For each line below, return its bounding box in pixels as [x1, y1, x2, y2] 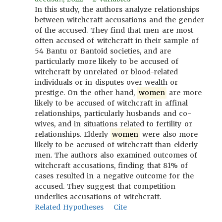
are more [166, 88, 202, 97]
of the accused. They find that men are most [35, 26, 193, 35]
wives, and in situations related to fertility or [35, 119, 192, 128]
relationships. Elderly [35, 130, 111, 139]
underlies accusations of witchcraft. [35, 192, 161, 201]
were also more [140, 130, 198, 139]
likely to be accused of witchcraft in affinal [35, 99, 188, 108]
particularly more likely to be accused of [35, 57, 179, 66]
